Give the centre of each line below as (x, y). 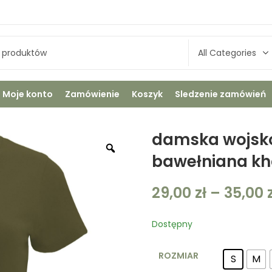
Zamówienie (92, 94)
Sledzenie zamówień (220, 94)
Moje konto (28, 94)
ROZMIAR (178, 255)
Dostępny (172, 224)
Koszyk (147, 94)
